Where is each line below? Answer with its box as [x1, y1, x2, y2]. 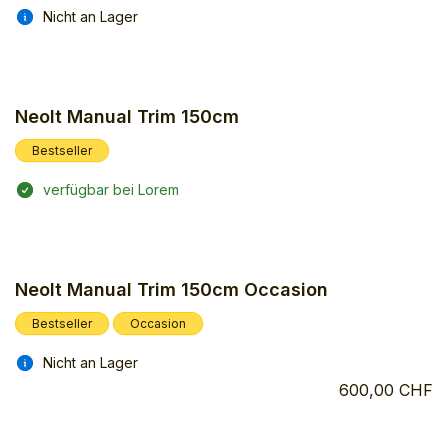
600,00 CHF [339, 380, 433, 401]
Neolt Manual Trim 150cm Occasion [15, 279, 328, 301]
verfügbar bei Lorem [43, 180, 179, 198]
